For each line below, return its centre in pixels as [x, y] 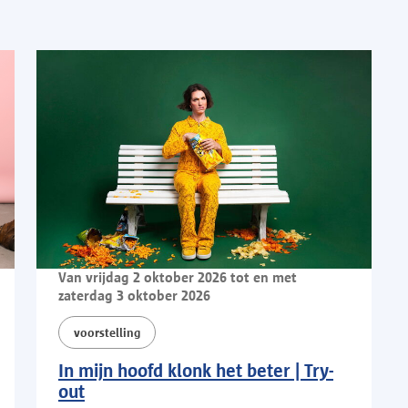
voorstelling [107, 332]
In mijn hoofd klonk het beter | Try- [196, 370]
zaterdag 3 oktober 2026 [134, 295]
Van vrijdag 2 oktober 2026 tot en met [178, 277]
